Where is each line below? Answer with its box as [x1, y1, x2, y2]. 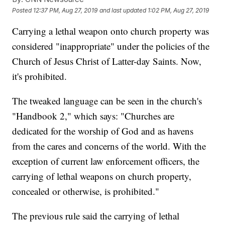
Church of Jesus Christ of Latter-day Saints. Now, [12, 55, 202, 68]
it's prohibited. [12, 70, 67, 83]
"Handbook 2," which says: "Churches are [12, 109, 175, 123]
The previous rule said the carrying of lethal [12, 209, 180, 222]
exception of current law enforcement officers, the [12, 155, 200, 168]
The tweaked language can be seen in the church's [12, 94, 202, 107]
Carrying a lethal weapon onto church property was [12, 25, 209, 38]
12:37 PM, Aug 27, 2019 [33, 6, 98, 14]
